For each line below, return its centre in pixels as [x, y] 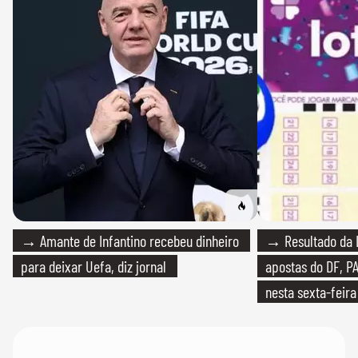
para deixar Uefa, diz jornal [93, 266]
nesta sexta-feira [311, 292]
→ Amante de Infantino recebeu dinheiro [130, 241]
